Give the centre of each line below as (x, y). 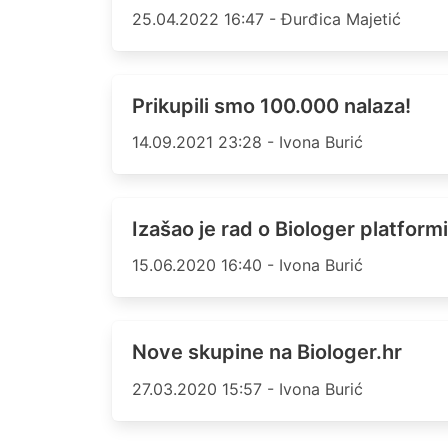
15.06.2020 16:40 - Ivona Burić (247, 265)
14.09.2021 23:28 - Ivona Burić (247, 141)
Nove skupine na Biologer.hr (267, 352)
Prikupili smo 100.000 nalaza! (271, 105)
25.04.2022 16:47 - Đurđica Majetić (266, 18)
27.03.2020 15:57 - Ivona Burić (247, 388)
